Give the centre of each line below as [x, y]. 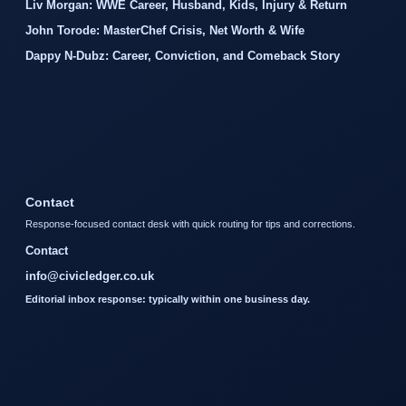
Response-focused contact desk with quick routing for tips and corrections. [190, 224]
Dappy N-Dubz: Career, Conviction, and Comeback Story [183, 56]
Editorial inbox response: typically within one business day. [168, 300]
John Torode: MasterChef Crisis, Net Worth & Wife [165, 31]
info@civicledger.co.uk [90, 276]
